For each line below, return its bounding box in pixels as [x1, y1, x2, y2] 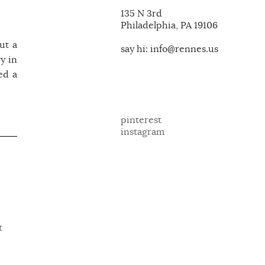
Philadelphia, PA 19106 [121, 20, 218, 31]
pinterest [121, 114, 161, 126]
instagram [121, 126, 164, 138]
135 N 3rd [121, 8, 162, 20]
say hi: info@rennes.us [121, 43, 218, 55]
